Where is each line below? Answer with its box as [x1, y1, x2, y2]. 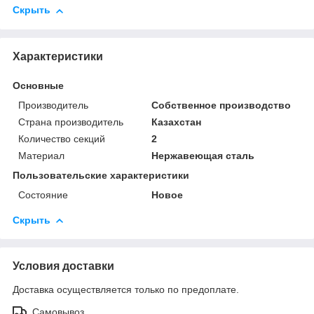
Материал [18, 149, 64, 161]
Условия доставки [13, 259, 114, 272]
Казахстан [151, 116, 202, 128]
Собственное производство [151, 99, 292, 111]
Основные [13, 79, 64, 91]
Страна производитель [18, 116, 123, 128]
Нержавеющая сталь [151, 149, 255, 161]
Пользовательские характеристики [13, 169, 189, 181]
